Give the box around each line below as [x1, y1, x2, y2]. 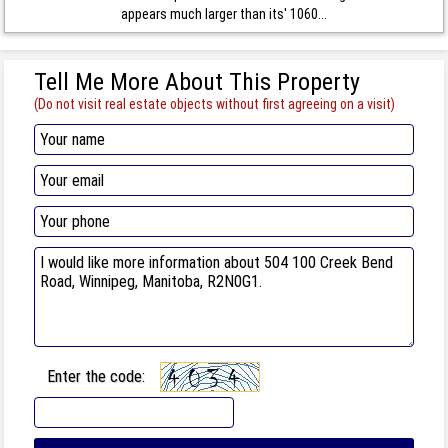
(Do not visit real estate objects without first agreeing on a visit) [34, 95, 396, 112]
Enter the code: [47, 366, 146, 386]
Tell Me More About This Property [34, 67, 361, 96]
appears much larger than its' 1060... [120, 5, 327, 22]
